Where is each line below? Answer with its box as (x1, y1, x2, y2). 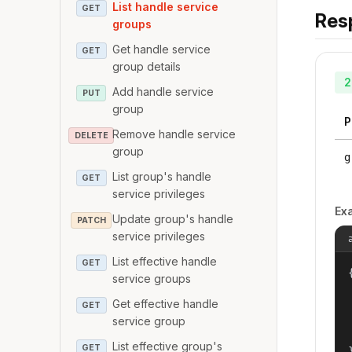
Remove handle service (112, 126, 236, 141)
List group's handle (112, 169, 212, 183)
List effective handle (112, 254, 218, 268)
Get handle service (112, 42, 211, 56)
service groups (112, 271, 192, 285)
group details (112, 59, 181, 73)
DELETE (74, 130, 108, 141)
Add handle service (112, 84, 214, 98)
